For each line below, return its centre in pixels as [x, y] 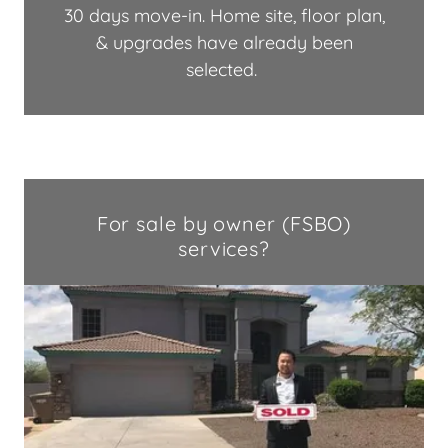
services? [224, 249]
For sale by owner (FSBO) [224, 224]
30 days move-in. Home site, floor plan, [224, 16]
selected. [224, 70]
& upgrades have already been [224, 43]
